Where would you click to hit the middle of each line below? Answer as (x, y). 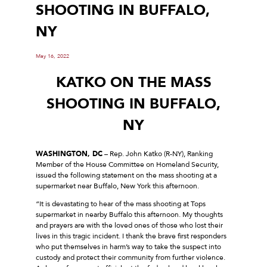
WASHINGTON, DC (69, 153)
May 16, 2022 (52, 56)
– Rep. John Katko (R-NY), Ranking (158, 153)
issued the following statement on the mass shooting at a (126, 175)
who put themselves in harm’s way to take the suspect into (128, 246)
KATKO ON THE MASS (133, 82)
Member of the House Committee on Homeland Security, (127, 164)
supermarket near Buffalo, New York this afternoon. (117, 186)
